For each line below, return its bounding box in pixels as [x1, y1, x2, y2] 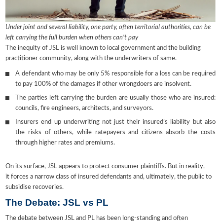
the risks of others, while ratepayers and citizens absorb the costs [15, 129, 216, 136]
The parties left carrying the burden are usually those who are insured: [15, 95, 216, 101]
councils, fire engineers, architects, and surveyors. [15, 105, 154, 111]
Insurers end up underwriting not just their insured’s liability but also [15, 119, 216, 125]
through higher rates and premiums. [15, 140, 115, 146]
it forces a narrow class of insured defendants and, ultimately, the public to [5, 174, 212, 180]
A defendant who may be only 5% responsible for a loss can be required [15, 71, 216, 77]
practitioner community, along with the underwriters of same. [5, 55, 177, 62]
